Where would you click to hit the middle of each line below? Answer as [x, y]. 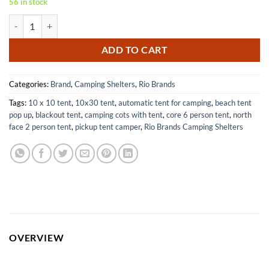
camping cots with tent [124, 114]
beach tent [233, 102]
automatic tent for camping [165, 102]
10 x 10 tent [50, 102]
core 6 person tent [198, 114]
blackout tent [58, 114]
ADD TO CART [134, 50]
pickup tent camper [108, 126]
